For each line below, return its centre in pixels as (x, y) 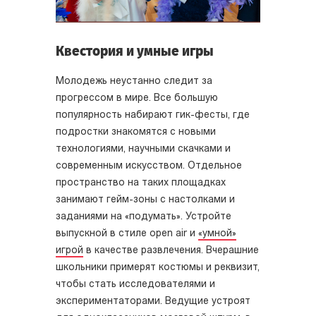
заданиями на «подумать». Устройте (144, 217)
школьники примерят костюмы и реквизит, (158, 267)
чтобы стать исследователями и (135, 284)
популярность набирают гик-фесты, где (153, 115)
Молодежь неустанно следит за (134, 81)
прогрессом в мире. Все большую (137, 98)
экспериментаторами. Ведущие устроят (153, 301)
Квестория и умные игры (135, 51)
